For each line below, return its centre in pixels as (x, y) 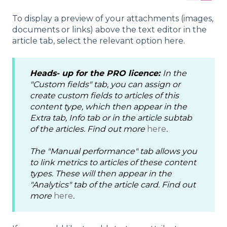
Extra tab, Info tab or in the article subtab (111, 118)
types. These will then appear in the (101, 174)
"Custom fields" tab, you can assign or (105, 84)
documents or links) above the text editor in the (109, 29)
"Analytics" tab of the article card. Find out (113, 185)
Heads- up (53, 73)
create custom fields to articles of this (104, 95)
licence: (145, 73)
